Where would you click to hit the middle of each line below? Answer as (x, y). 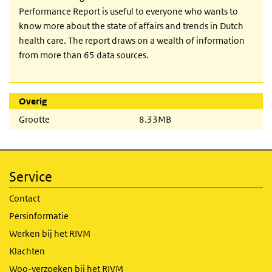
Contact (25, 199)
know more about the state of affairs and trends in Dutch (131, 26)
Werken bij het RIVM (50, 234)
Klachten (27, 251)
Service (31, 177)
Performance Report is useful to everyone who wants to (128, 12)
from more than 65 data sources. (84, 55)
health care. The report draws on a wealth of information (132, 41)
